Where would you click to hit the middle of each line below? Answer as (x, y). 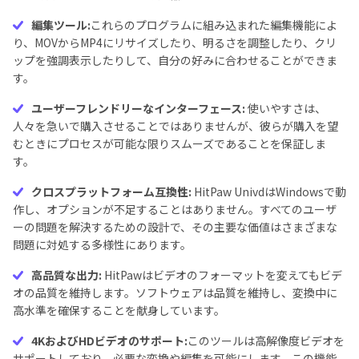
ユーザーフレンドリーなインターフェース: (138, 108)
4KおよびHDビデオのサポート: (109, 341)
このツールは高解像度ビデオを (266, 341)
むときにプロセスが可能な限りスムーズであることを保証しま (169, 143)
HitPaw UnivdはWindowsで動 (269, 192)
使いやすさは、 (286, 108)
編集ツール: (61, 25)
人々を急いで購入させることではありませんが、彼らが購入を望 (175, 126)
